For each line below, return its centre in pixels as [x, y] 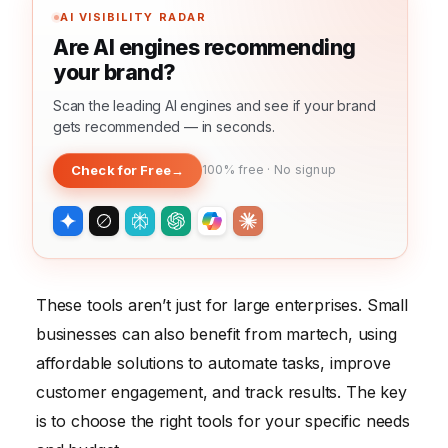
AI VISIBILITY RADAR [133, 16]
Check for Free [121, 169]
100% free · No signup [269, 170]
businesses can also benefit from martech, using [216, 333]
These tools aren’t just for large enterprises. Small [222, 304]
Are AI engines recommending [204, 47]
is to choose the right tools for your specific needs [223, 420]
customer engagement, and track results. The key [221, 391]
